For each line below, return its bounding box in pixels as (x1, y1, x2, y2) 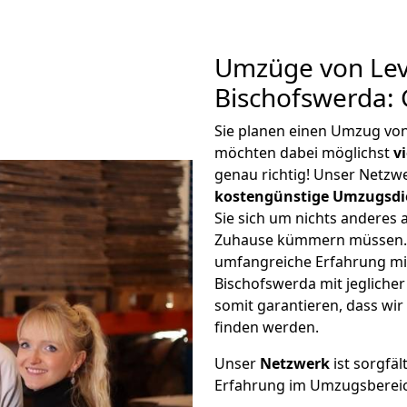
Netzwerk (260, 353, 330, 373)
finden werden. (214, 317, 319, 337)
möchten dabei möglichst (214, 143, 393, 163)
